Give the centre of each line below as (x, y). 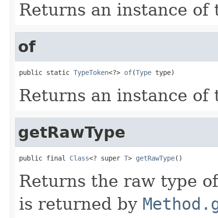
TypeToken (91, 72)
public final (44, 158)
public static (46, 72)
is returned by (81, 204)
